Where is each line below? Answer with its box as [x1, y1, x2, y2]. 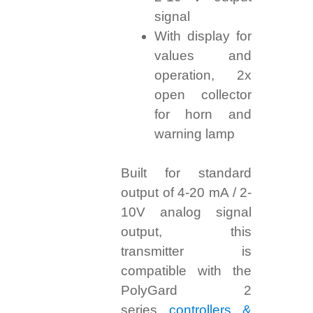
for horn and [154, 107, 252, 122]
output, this [121, 224, 252, 240]
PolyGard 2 [121, 283, 252, 298]
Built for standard [121, 166, 252, 181]
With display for [154, 29, 252, 44]
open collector [154, 87, 252, 103]
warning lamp [154, 126, 235, 142]
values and [154, 48, 252, 64]
